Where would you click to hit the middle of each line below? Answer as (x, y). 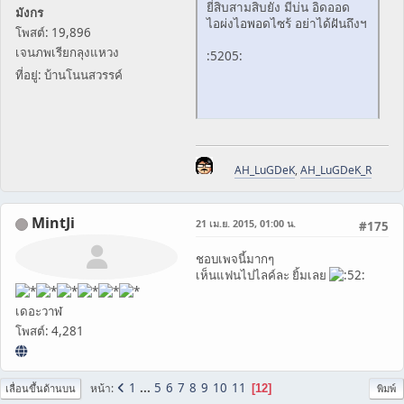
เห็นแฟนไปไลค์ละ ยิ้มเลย (262, 275)
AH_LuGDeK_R (336, 170)
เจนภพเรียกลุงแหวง (67, 52)
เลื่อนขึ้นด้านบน (41, 389)
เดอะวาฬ (39, 312)
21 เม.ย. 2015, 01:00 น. (246, 224)
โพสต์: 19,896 (53, 32)
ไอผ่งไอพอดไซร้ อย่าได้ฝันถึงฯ (287, 23)
